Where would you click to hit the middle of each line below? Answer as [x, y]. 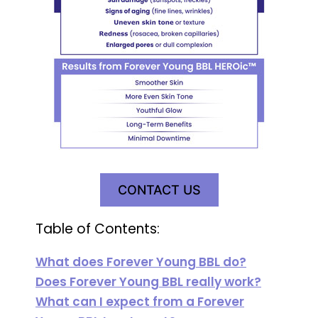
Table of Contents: [98, 229]
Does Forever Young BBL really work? [148, 281]
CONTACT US [159, 190]
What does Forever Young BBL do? [141, 262]
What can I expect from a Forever [140, 301]
